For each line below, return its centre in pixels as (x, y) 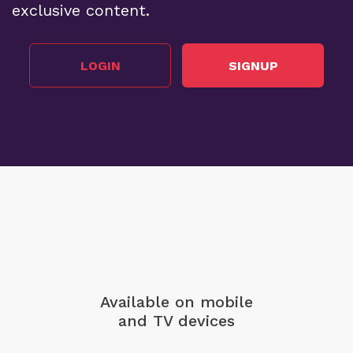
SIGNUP (253, 65)
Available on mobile (176, 302)
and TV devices (176, 321)
